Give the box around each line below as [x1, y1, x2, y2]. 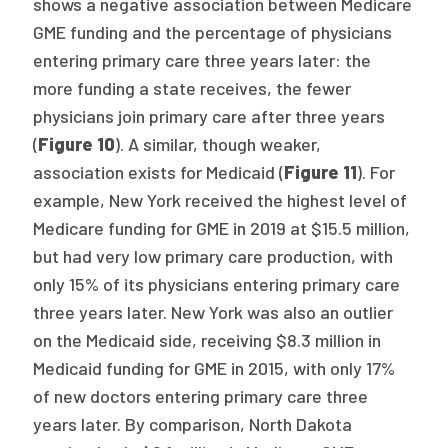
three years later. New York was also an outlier [33, 301, 394, 323]
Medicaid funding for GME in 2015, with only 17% [33, 357, 396, 379]
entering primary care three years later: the [33, 49, 372, 71]
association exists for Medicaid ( [33, 161, 285, 183]
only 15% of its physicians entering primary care [33, 273, 401, 295]
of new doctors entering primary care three [33, 385, 369, 407]
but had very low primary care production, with [33, 245, 394, 267]
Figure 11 [284, 161, 358, 183]
